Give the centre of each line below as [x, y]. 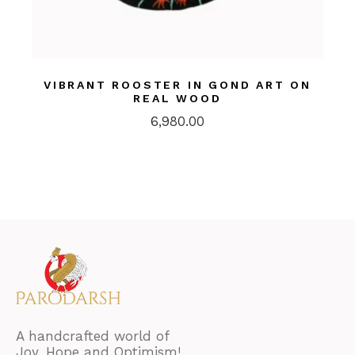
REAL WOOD [177, 99]
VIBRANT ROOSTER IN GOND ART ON [177, 85]
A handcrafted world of [93, 336]
